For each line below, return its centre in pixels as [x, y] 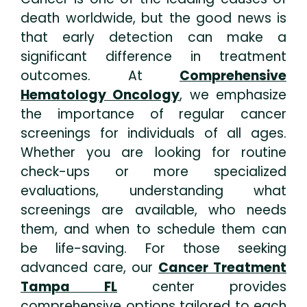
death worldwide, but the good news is [153, 19]
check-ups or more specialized [153, 172]
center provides [202, 287]
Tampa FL [69, 287]
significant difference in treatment [153, 57]
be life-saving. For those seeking [153, 249]
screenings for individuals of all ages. [153, 134]
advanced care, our [89, 268]
